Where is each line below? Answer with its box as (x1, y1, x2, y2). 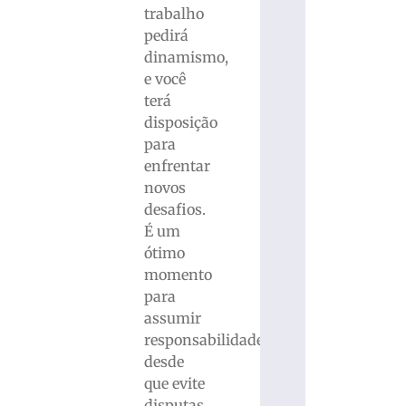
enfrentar (143, 156, 210, 175)
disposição (143, 112, 217, 131)
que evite (143, 373, 205, 392)
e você (143, 69, 186, 88)
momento (143, 265, 212, 284)
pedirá (143, 25, 188, 44)
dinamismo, (143, 47, 228, 66)
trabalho (143, 4, 204, 23)
